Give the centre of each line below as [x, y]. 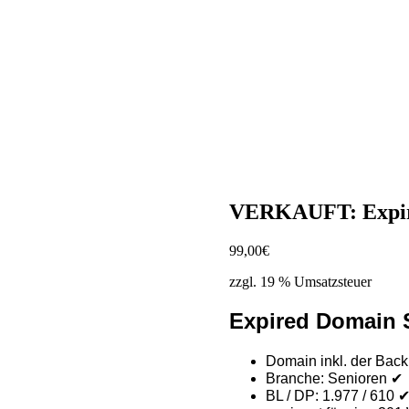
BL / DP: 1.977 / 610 [331, 396]
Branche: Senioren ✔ [334, 379]
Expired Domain [315, 321]
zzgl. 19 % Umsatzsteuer [300, 282]
